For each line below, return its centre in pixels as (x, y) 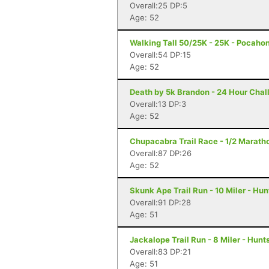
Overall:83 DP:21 (160, 252)
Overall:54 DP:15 (160, 55)
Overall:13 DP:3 (158, 104)
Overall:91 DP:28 (160, 202)
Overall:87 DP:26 (161, 153)
